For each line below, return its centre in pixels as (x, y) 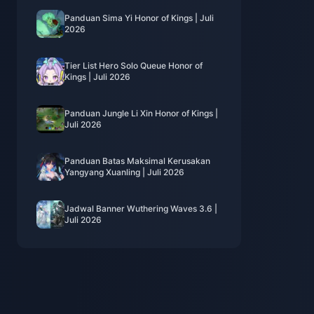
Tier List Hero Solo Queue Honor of (134, 66)
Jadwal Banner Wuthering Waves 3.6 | (141, 209)
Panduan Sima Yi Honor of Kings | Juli (139, 18)
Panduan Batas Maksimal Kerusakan (137, 161)
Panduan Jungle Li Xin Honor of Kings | (141, 113)
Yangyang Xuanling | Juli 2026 (124, 172)
